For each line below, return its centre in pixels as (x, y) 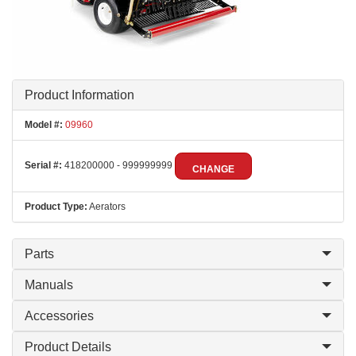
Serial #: (43, 166)
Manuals (49, 285)
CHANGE (213, 169)
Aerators (106, 207)
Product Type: (56, 207)
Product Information (79, 95)
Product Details (68, 347)
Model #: (44, 125)
